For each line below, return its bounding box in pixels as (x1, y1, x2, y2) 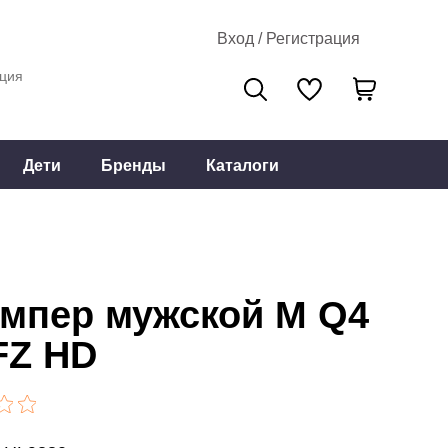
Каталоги (206, 156, 279, 174)
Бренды (101, 156, 166, 174)
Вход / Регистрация (217, 30, 360, 47)
